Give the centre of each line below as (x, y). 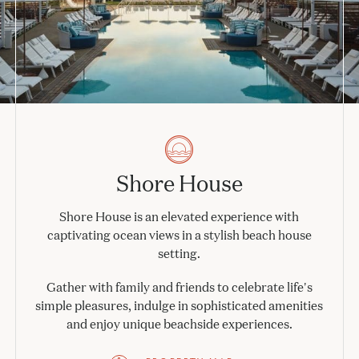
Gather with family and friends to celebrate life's (179, 287)
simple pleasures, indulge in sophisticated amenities (179, 305)
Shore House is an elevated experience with (179, 216)
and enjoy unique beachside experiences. (179, 324)
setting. (179, 253)
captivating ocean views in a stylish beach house (179, 235)
